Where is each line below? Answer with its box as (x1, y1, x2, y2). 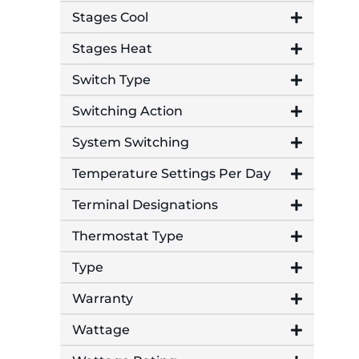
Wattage (72, 322, 130, 338)
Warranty (72, 291, 133, 307)
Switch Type (72, 72, 151, 88)
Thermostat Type (72, 228, 184, 244)
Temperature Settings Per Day (72, 166, 271, 182)
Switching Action (72, 103, 183, 119)
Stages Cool (72, 10, 148, 26)
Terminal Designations (72, 197, 218, 213)
